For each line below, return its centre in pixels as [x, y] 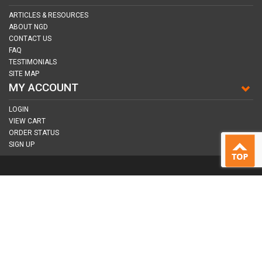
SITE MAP [24, 74]
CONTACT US [30, 39]
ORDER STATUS [34, 133]
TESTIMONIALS [33, 62]
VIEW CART [27, 121]
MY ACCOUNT [44, 87]
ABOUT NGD [28, 27]
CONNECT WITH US [58, 182]
